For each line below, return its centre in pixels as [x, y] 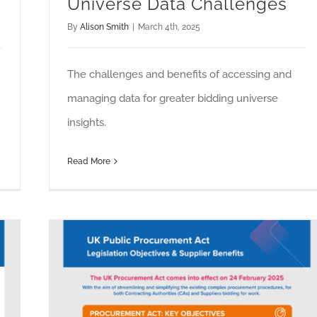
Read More [89, 162]
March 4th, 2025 [169, 27]
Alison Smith [104, 27]
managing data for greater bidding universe [173, 99]
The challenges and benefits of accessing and [179, 75]
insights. [87, 123]
